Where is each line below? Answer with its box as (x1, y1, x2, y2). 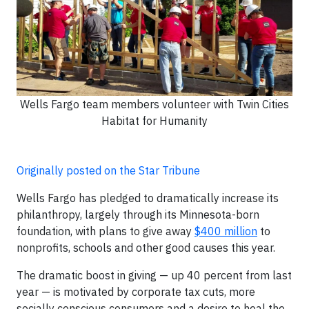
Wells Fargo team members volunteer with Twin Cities (20, 97, 289, 111)
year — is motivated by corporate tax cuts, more (17, 285, 255, 299)
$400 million (195, 224, 257, 238)
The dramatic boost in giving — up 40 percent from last (17, 268, 292, 282)
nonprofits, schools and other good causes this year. (17, 241, 275, 255)
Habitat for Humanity (101, 114, 208, 128)
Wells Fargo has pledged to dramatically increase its (17, 191, 279, 205)
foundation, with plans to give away (17, 224, 195, 238)
